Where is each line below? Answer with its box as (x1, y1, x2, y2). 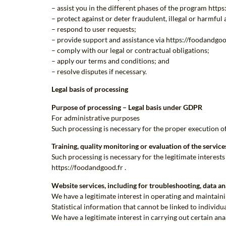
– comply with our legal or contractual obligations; (51, 46, 209, 55)
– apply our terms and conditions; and (51, 56, 169, 66)
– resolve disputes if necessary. (51, 67, 147, 76)
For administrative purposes (51, 113, 140, 122)
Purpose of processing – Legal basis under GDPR (51, 102, 202, 111)
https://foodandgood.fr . (51, 163, 126, 172)
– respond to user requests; (51, 25, 136, 34)
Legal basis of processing (51, 85, 128, 94)
